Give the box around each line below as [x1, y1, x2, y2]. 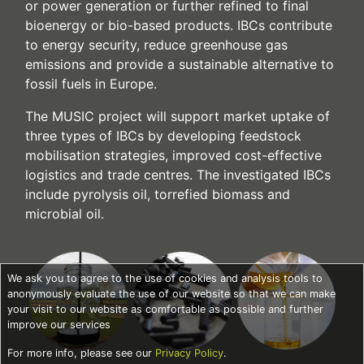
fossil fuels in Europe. [25, 76, 157, 92]
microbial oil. [25, 206, 104, 222]
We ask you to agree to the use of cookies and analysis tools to [7, 272, 323, 284]
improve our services [7, 318, 110, 331]
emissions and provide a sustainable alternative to [25, 56, 334, 72]
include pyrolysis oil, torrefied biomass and [25, 186, 290, 202]
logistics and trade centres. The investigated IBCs [25, 167, 331, 183]
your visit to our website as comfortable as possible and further [7, 303, 323, 315]
